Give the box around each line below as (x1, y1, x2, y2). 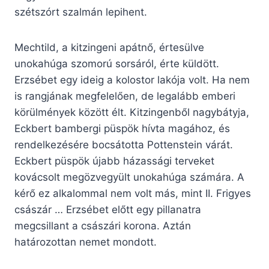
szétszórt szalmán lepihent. (14, 6, 147, 19)
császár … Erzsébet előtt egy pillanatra (14, 204, 201, 216)
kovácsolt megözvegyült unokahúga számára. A (14, 171, 244, 184)
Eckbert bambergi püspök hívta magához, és (14, 122, 230, 135)
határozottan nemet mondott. (14, 236, 157, 249)
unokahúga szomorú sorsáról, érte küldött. (14, 58, 219, 70)
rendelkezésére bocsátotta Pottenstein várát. (14, 139, 233, 151)
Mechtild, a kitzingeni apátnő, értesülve (14, 41, 204, 54)
